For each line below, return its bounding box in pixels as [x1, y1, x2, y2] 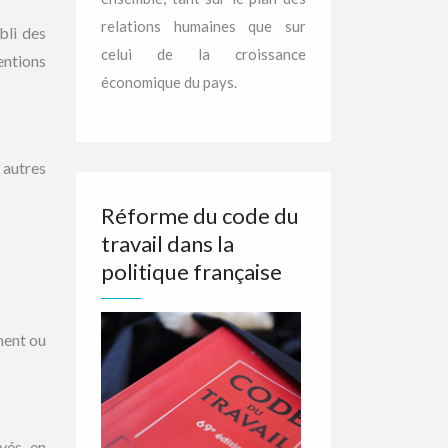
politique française [101, 258, 282, 285]
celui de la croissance [101, 45, 306, 63]
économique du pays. [101, 73, 237, 91]
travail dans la [101, 230, 234, 257]
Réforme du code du [101, 202, 299, 229]
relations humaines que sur [101, 17, 306, 35]
